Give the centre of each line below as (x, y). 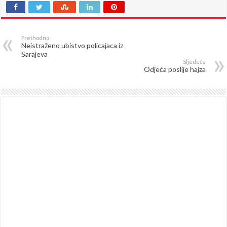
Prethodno (35, 37)
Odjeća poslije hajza (175, 69)
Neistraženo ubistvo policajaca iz (72, 45)
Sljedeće (194, 61)
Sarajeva (35, 54)
